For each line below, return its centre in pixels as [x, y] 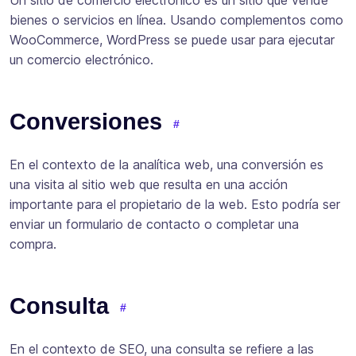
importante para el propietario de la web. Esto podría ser [175, 205]
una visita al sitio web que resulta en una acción [149, 185]
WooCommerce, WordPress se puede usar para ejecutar [172, 40]
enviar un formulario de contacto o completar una [154, 224]
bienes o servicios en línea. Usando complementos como [176, 20]
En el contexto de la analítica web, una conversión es [166, 165]
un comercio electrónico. [81, 60]
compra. [33, 244]
